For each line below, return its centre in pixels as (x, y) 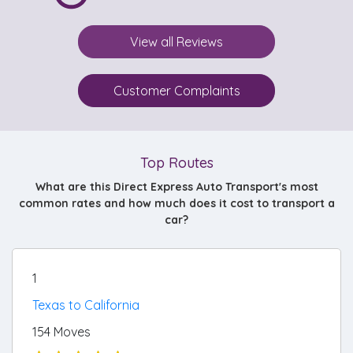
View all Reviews (176, 42)
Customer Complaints (176, 91)
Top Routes (176, 163)
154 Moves (61, 332)
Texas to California (86, 305)
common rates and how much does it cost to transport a (176, 203)
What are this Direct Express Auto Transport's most (176, 187)
